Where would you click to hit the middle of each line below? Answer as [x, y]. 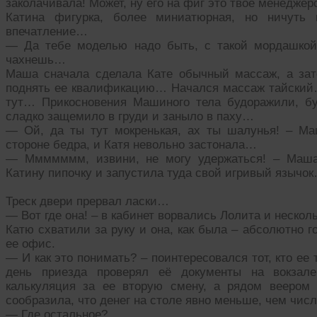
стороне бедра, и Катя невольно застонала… [131, 145]
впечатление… [47, 32]
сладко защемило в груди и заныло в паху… [130, 117]
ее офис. [30, 244]
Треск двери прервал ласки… [87, 202]
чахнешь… [36, 60]
